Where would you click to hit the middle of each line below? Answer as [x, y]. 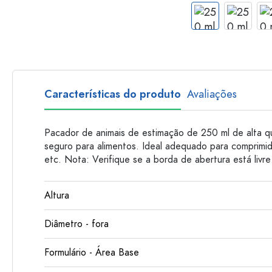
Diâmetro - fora [76, 224]
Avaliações [212, 94]
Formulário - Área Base [92, 253]
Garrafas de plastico [207, 10]
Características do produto [113, 94]
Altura [57, 195]
